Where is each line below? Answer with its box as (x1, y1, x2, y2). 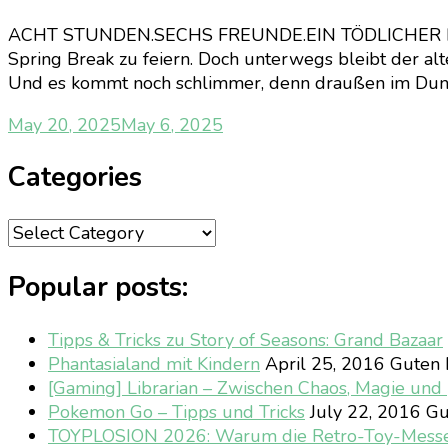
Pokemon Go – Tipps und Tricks (48, 400, 305, 425)
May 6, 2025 (121, 112, 223, 137)
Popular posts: (8, 269, 188, 307)
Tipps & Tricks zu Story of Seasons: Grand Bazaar (48, 328, 443, 353)
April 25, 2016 (260, 352, 385, 377)
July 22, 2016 (305, 400, 421, 425)
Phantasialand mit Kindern (48, 352, 260, 377)
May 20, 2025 (8, 112, 121, 137)
